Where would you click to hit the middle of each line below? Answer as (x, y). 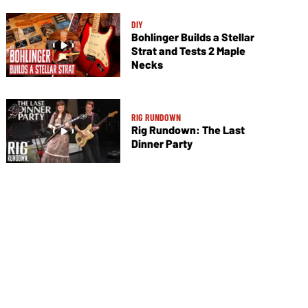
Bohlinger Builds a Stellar (192, 37)
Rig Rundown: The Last (188, 130)
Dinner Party (162, 144)
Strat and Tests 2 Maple (188, 51)
